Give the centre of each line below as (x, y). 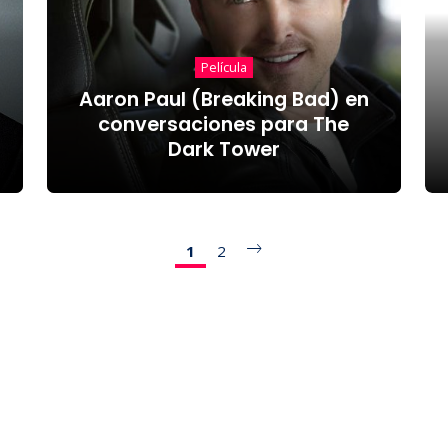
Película (223, 67)
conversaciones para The (224, 124)
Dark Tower (223, 149)
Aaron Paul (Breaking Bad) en (223, 99)
